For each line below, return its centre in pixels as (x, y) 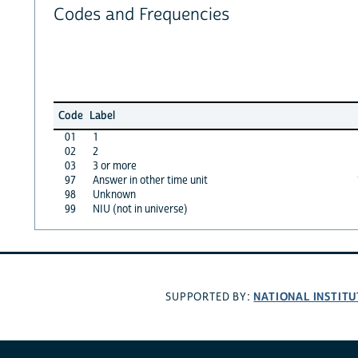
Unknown (114, 195)
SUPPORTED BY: (210, 298)
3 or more (114, 166)
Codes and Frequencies (141, 15)
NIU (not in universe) (140, 209)
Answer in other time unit (150, 180)
